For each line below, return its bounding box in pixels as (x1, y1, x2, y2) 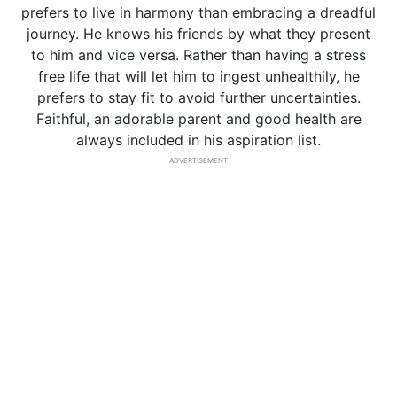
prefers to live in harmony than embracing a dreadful (21, 4, 376, 21)
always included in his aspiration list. (76, 131, 321, 149)
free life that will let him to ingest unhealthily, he (37, 67, 360, 85)
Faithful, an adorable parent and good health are (35, 110, 362, 128)
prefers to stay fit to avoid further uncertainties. (36, 89, 361, 106)
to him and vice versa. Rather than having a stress (31, 46, 366, 64)
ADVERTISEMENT (169, 156, 228, 165)
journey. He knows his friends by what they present (27, 25, 370, 43)
